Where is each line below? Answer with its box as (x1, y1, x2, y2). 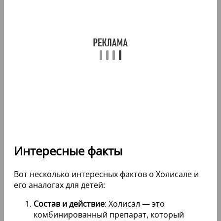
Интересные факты (14, 143, 122, 159)
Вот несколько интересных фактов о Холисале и (14, 169, 199, 180)
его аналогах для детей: (14, 180, 105, 191)
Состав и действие (34, 198, 105, 210)
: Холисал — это (105, 198, 165, 210)
